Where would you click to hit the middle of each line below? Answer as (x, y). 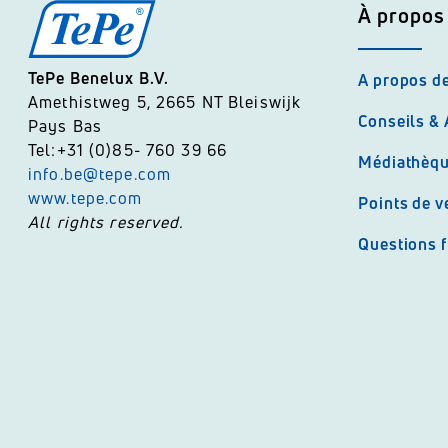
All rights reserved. (106, 222)
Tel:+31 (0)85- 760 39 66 (128, 150)
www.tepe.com (85, 198)
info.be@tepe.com (100, 174)
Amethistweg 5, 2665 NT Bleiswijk (165, 102)
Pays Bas (68, 126)
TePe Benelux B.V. (99, 78)
